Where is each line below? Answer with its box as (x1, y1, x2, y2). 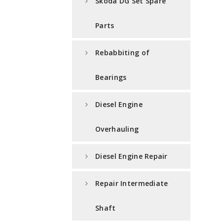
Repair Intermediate (95, 179, 168, 188)
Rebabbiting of (95, 48, 150, 58)
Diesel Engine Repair (95, 151, 168, 161)
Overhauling (95, 124, 139, 134)
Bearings (95, 73, 127, 82)
